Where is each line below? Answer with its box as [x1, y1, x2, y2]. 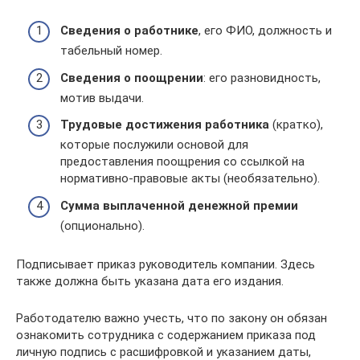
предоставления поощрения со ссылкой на [60, 154, 305, 169]
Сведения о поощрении [60, 70, 203, 85]
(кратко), [269, 117, 323, 132]
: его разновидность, [203, 70, 321, 85]
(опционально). [60, 218, 145, 233]
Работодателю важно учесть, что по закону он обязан [16, 310, 327, 325]
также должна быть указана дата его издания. [16, 273, 284, 288]
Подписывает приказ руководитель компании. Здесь [16, 256, 315, 272]
